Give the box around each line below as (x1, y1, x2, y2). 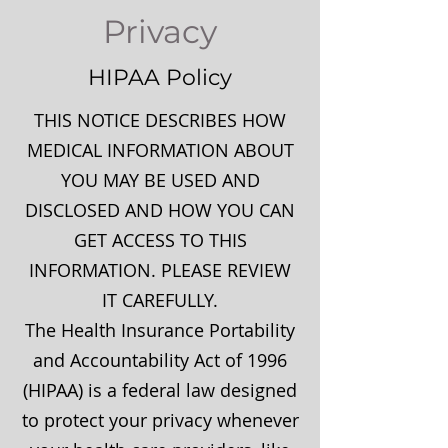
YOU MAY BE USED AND (60, 168, 260, 192)
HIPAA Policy (88, 64, 232, 91)
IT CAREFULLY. (102, 288, 218, 312)
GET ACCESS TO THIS (73, 228, 247, 252)
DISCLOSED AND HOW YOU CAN (25, 198, 295, 222)
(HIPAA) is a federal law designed (23, 378, 297, 402)
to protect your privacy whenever (21, 408, 299, 432)
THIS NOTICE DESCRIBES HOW (34, 108, 286, 132)
